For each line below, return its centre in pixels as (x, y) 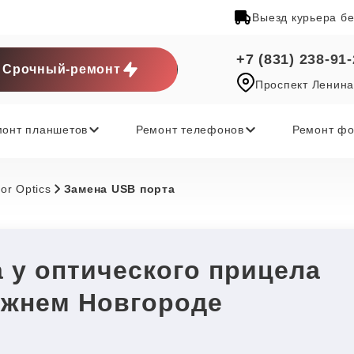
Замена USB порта (119, 188)
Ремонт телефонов (190, 129)
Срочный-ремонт (62, 69)
